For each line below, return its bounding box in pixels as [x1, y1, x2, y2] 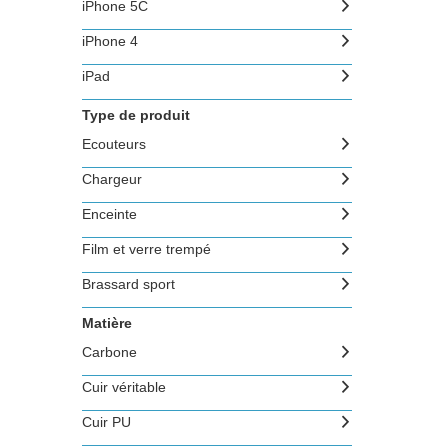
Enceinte [81, 206, 137, 222]
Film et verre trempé [81, 241, 211, 257]
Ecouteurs [81, 136, 146, 152]
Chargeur [81, 171, 142, 187]
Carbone [81, 344, 137, 360]
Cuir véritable [81, 379, 166, 395]
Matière [82, 315, 132, 331]
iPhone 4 [81, 33, 138, 49]
